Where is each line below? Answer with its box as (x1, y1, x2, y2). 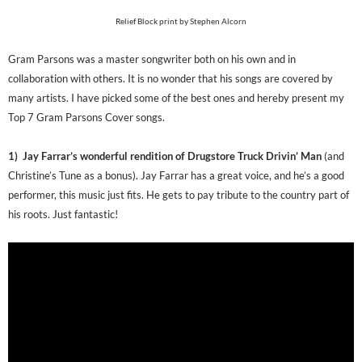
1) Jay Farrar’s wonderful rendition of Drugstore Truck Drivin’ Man (8, 149, 322, 163)
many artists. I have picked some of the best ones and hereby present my (8, 91, 344, 105)
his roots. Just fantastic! (8, 208, 118, 221)
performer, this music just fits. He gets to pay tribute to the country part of (8, 188, 349, 202)
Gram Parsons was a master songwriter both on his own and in (8, 53, 296, 66)
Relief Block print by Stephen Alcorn (116, 16, 246, 27)
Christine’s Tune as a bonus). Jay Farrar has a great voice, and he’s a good (8, 169, 344, 183)
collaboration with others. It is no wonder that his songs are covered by (8, 72, 333, 86)
